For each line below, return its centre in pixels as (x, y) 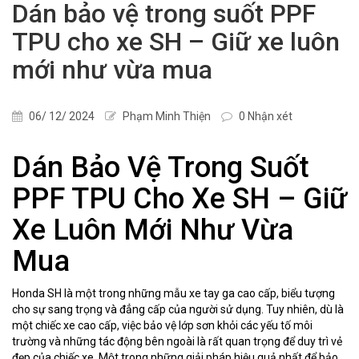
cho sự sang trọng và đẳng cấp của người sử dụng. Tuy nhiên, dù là (178, 309)
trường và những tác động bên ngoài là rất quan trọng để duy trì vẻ (177, 341)
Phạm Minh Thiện (165, 116)
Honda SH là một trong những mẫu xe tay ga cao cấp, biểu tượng (173, 293)
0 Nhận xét (264, 116)
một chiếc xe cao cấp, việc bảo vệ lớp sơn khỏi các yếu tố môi (162, 325)
